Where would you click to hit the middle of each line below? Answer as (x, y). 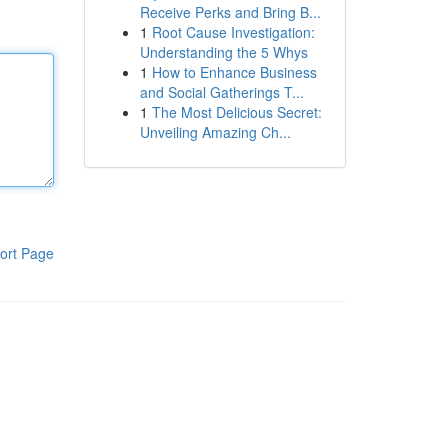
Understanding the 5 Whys (223, 52)
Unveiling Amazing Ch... (215, 132)
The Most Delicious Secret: (236, 112)
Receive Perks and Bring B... (230, 12)
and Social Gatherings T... (221, 92)
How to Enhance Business (234, 72)
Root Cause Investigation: (233, 32)
